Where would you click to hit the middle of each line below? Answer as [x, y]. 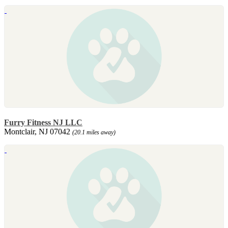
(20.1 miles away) [94, 132]
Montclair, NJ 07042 [38, 131]
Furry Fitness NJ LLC [43, 122]
